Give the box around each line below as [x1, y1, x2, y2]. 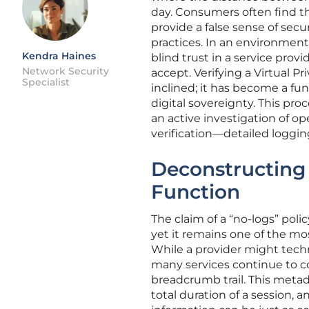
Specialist [22, 76, 70, 88]
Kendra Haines [22, 50, 96, 62]
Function [151, 180, 240, 203]
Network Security [22, 65, 109, 77]
